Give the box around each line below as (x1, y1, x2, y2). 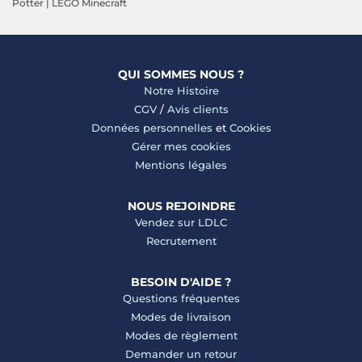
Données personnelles (90, 121, 213, 135)
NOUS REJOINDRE (127, 199, 235, 214)
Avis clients (166, 103, 229, 116)
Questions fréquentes (122, 292, 240, 305)
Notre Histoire (143, 84, 219, 98)
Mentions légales (135, 158, 227, 172)
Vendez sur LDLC (135, 216, 227, 229)
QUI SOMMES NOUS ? (118, 67, 244, 82)
